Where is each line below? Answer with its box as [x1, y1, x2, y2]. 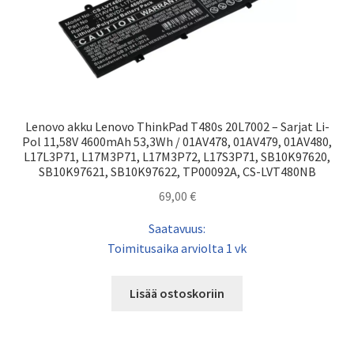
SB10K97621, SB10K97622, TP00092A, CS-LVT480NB [38, 164, 316, 180]
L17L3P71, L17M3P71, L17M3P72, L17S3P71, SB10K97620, [24, 149, 330, 165]
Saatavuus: [149, 220, 205, 236]
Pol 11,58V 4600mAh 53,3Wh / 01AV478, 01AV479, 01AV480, [22, 134, 332, 150]
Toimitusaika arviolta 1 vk [107, 239, 247, 256]
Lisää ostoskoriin [130, 285, 224, 302]
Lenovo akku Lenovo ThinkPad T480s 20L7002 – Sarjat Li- [24, 119, 330, 135]
